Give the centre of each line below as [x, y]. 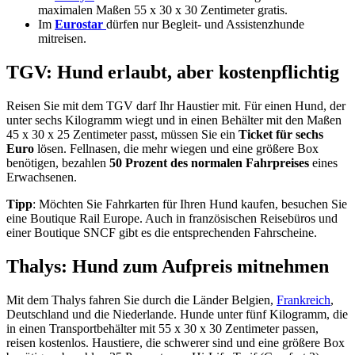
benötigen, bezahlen [58, 162]
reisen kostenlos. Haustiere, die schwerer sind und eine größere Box [176, 342]
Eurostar [80, 24]
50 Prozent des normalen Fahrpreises [209, 162]
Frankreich [303, 300]
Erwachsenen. [42, 177]
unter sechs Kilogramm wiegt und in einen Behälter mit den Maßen [174, 120]
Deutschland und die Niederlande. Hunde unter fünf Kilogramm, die [177, 314]
